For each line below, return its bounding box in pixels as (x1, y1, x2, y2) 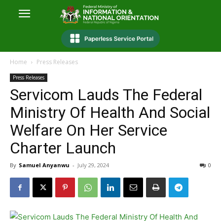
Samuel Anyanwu (19, 161, 70, 169)
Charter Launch (10, 139, 116, 158)
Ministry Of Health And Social (10, 103, 210, 122)
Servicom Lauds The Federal (10, 85, 202, 105)
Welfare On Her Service (10, 121, 167, 140)
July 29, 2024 (77, 161, 109, 169)
